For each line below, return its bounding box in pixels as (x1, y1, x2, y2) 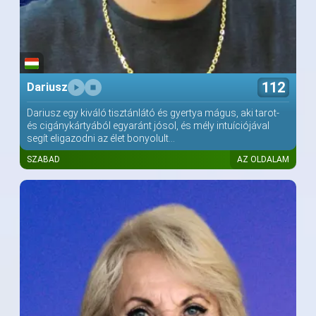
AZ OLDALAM (237, 154, 289, 165)
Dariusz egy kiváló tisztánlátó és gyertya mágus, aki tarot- (27, 107, 279, 119)
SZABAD (27, 154, 60, 165)
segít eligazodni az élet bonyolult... (27, 133, 175, 145)
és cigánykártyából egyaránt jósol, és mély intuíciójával (27, 120, 269, 132)
